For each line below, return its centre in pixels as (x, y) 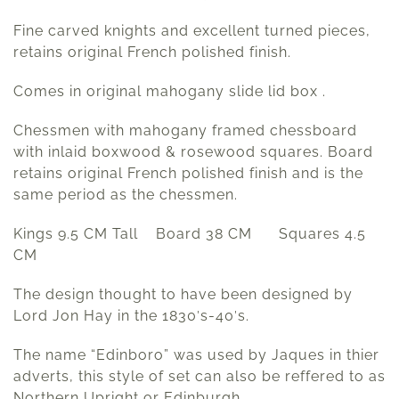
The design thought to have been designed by (183, 295)
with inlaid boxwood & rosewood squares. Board (193, 152)
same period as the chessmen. (126, 195)
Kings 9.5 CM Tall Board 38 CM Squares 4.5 (190, 234)
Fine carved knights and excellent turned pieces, (192, 31)
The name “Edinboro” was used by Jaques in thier (196, 355)
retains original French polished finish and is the (188, 174)
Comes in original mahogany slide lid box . (170, 92)
